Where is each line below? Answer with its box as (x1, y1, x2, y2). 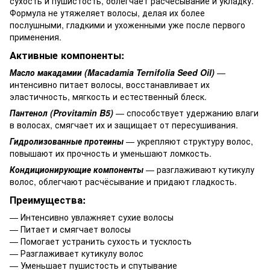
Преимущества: (10, 192, 86, 207)
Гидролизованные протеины (10, 134, 124, 147)
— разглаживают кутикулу (143, 163, 254, 175)
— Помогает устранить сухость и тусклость (10, 234, 192, 247)
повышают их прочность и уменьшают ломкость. (10, 146, 212, 159)
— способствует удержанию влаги (113, 106, 259, 119)
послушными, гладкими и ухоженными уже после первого (10, 18, 245, 31)
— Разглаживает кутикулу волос (10, 246, 143, 259)
